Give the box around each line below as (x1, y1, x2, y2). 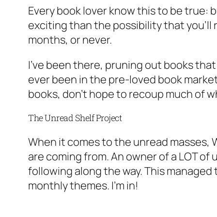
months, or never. (28, 32, 112, 47)
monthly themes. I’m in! (28, 178, 139, 193)
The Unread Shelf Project (28, 112, 122, 124)
